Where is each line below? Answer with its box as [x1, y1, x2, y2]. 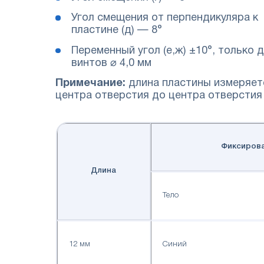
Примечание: [55, 78, 126, 88]
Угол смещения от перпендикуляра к [71, 13, 258, 24]
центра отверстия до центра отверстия [55, 90, 263, 101]
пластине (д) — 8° [71, 25, 162, 36]
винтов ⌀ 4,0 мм [71, 58, 151, 68]
